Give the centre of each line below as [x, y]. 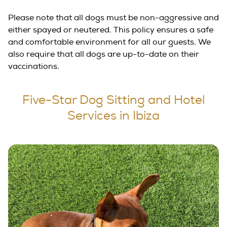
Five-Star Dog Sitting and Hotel [113, 101]
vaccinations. [34, 67]
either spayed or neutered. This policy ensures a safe [111, 30]
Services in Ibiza [113, 116]
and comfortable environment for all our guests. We [109, 42]
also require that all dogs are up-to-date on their [104, 54]
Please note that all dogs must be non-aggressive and [113, 18]
